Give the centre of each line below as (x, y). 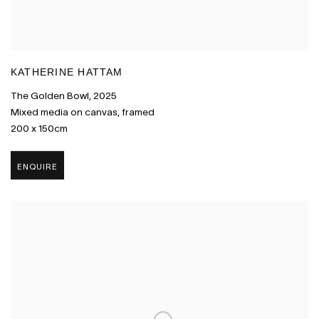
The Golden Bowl (50, 96)
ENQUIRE (38, 167)
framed (138, 113)
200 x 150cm (39, 129)
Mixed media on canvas (64, 113)
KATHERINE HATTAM (67, 73)
